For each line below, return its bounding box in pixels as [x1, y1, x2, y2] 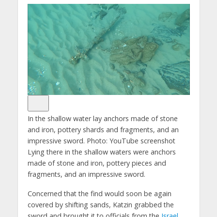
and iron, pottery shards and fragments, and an [27, 124, 179, 134]
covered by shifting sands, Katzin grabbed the [27, 200, 174, 210]
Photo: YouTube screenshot [86, 136, 175, 145]
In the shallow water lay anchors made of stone [27, 113, 178, 123]
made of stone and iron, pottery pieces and [27, 158, 166, 168]
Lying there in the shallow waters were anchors [27, 147, 176, 156]
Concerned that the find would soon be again [27, 189, 171, 199]
